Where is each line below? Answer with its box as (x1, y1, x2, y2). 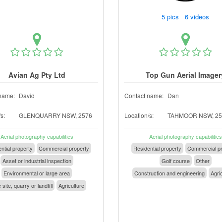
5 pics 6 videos (160, 12, 213, 21)
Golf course (161, 157, 190, 165)
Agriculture (58, 181, 84, 189)
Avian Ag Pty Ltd (8, 70, 65, 80)
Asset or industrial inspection (2, 157, 71, 165)
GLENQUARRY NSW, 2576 (19, 111, 92, 119)
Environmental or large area (3, 169, 70, 177)
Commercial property (38, 144, 89, 152)
